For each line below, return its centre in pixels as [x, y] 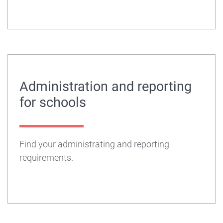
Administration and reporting [105, 86]
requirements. [46, 157]
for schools [53, 102]
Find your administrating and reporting [94, 144]
